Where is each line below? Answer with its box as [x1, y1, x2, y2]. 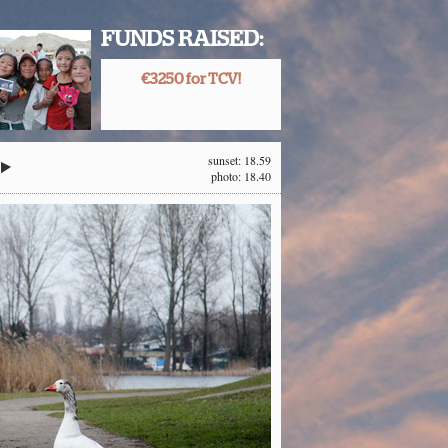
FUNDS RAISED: [101, 28, 263, 51]
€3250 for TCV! [141, 72, 241, 87]
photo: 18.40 [211, 168, 271, 184]
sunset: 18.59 [208, 152, 271, 168]
